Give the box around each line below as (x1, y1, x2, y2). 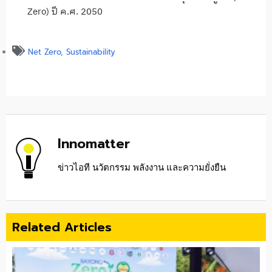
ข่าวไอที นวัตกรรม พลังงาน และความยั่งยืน (58, 162, 226, 173)
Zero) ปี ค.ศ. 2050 (27, 4, 103, 20)
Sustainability (66, 46, 115, 58)
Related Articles (12, 218, 112, 237)
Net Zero (28, 46, 61, 58)
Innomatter (58, 134, 130, 154)
